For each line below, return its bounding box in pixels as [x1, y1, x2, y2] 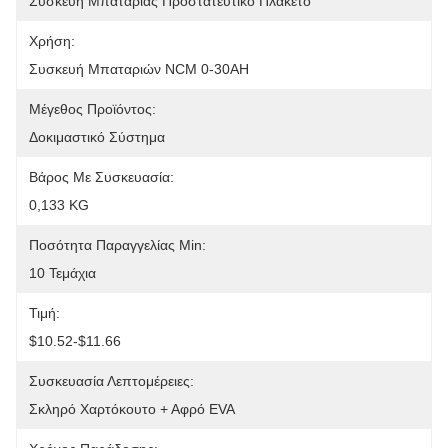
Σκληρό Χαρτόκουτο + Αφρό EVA [29, 401, 235, 417]
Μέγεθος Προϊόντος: [29, 101, 156, 117]
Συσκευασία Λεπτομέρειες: [29, 373, 194, 389]
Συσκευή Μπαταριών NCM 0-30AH [29, 61, 249, 77]
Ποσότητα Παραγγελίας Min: [29, 237, 206, 253]
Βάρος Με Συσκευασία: [29, 169, 174, 185]
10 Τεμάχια [29, 265, 96, 281]
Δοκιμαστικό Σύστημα [29, 129, 165, 145]
